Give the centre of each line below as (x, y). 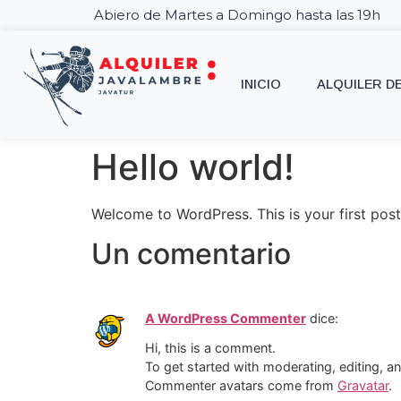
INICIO (260, 85)
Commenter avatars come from (241, 385)
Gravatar (363, 385)
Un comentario (191, 254)
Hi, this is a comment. (210, 347)
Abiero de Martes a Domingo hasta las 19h (237, 15)
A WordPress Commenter (226, 319)
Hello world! (193, 166)
